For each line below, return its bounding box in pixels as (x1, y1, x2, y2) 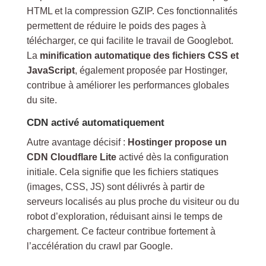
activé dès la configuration (116, 152, 229, 162)
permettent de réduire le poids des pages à (26, 21, 206, 31)
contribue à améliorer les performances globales (26, 80, 229, 90)
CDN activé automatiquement (26, 117, 164, 128)
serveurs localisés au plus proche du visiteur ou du (26, 197, 239, 207)
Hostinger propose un (127, 137, 227, 147)
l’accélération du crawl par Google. (26, 241, 173, 251)
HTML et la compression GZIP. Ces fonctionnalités (26, 6, 237, 16)
